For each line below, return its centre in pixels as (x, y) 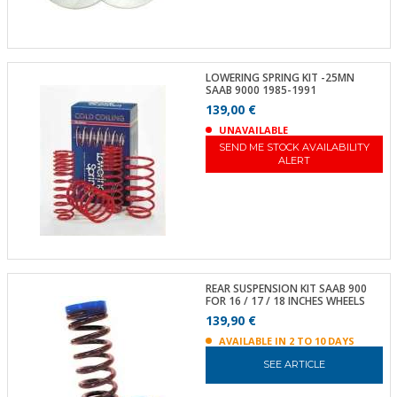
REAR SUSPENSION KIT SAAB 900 (286, 288)
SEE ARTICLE (294, 364)
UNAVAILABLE (253, 130)
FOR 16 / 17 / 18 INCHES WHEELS (285, 300)
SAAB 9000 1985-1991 (261, 90)
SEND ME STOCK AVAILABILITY (294, 147)
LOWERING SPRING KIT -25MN (280, 78)
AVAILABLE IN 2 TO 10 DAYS (286, 340)
